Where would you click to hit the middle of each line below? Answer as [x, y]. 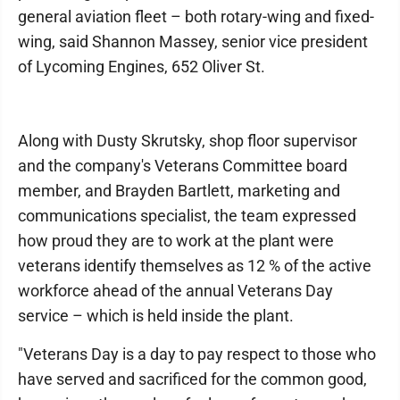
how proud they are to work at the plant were [176, 241]
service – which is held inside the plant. [156, 316]
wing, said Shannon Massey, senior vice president [193, 42]
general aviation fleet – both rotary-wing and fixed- [196, 17]
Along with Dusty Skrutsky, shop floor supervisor [187, 141]
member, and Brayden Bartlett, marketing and [179, 191]
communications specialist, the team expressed [187, 216]
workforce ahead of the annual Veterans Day [175, 291]
